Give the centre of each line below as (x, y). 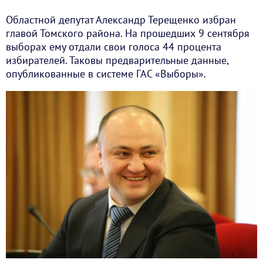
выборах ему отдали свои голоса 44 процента (114, 47)
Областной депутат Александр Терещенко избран (121, 20)
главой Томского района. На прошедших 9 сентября (128, 33)
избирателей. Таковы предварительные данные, (117, 60)
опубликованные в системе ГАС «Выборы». (106, 74)
